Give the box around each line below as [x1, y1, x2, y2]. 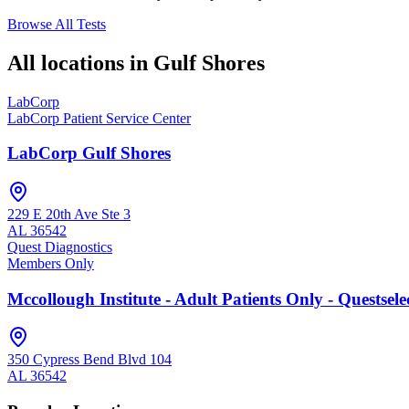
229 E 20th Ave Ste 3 [7, 205, 131, 222]
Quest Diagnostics [7, 238, 112, 255]
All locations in [7, 50, 153, 75]
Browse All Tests [7, 16, 106, 32]
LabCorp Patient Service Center [7, 110, 191, 126]
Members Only [7, 255, 94, 271]
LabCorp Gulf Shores [7, 143, 171, 163]
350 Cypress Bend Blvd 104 [7, 351, 172, 368]
